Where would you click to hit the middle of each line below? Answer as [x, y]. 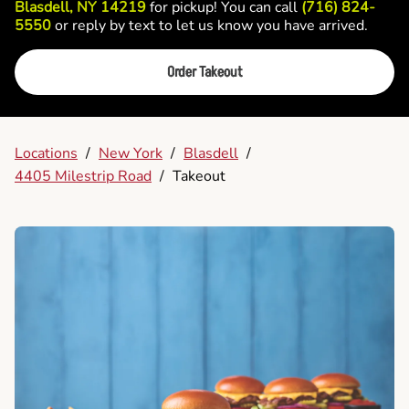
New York [131, 153]
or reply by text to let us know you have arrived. [210, 26]
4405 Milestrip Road [83, 176]
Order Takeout [204, 72]
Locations [46, 153]
